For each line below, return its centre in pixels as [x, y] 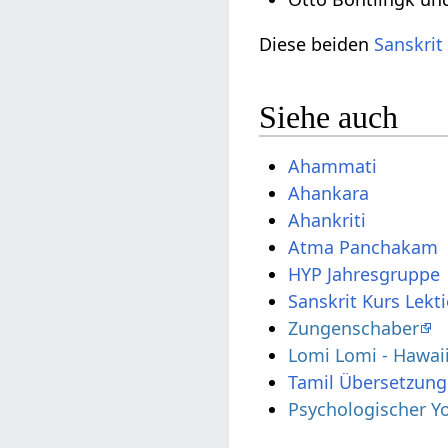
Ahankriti [327, 219]
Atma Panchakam [363, 246]
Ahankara [329, 192]
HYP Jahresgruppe [364, 273]
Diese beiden [317, 44]
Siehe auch [329, 116]
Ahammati [333, 165]
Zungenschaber [354, 327]
